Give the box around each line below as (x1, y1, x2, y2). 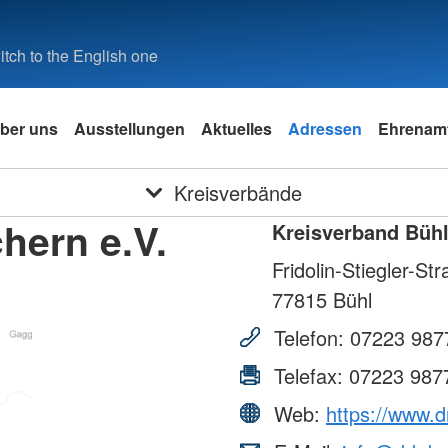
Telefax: (268, 361, 349, 390)
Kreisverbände (173, 178, 302, 207)
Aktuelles (201, 116, 272, 140)
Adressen (288, 116, 362, 140)
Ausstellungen (74, 116, 185, 140)
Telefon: (268, 323, 350, 352)
